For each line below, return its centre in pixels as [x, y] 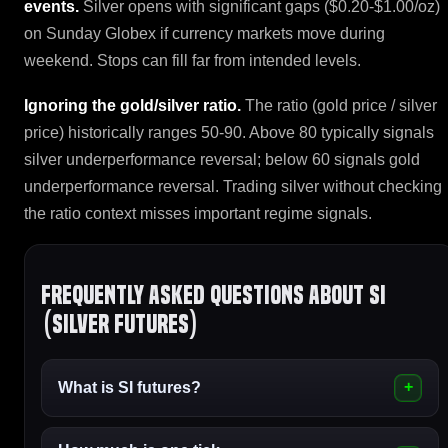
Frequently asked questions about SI [213, 296]
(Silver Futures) [120, 325]
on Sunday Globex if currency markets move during [204, 34]
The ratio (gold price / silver [339, 105]
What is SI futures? [129, 388]
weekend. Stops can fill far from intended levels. [192, 61]
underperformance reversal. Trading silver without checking [233, 186]
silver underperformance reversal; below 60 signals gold [222, 159]
